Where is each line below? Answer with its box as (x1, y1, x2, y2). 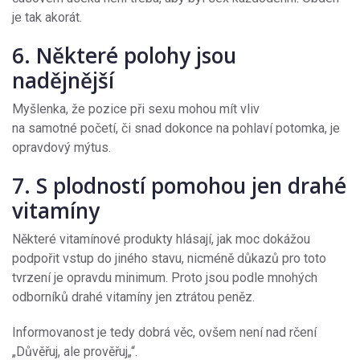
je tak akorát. (12, 10, 82, 26)
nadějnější (12, 66, 120, 96)
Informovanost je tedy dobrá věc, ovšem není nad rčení (12, 325, 317, 341)
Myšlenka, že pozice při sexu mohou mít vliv (12, 101, 260, 117)
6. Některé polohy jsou (12, 41, 236, 71)
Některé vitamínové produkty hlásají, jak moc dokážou (12, 231, 310, 247)
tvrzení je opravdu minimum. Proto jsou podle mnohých (12, 270, 317, 286)
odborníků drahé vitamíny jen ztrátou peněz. (12, 289, 255, 305)
